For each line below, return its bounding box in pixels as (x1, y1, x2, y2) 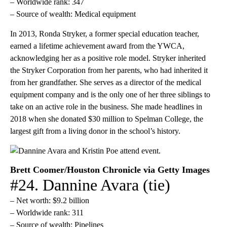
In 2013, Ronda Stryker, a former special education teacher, (10, 29, 199, 38)
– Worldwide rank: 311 (10, 208, 84, 217)
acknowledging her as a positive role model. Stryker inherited (10, 53, 206, 62)
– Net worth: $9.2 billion (10, 196, 89, 205)
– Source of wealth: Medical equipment (10, 9, 136, 18)
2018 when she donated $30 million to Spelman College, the (10, 114, 203, 123)
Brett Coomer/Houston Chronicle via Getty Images (10, 164, 210, 175)
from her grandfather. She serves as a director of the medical (10, 78, 201, 87)
